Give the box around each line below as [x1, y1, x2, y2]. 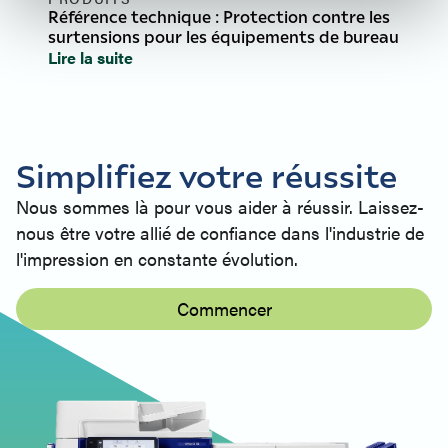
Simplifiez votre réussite [16, 154, 397, 196]
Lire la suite [48, 46, 133, 70]
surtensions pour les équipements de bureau [48, 26, 399, 48]
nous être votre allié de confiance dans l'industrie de [16, 220, 424, 246]
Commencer [176, 296, 272, 322]
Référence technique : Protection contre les [48, 6, 390, 28]
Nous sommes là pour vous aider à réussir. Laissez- [16, 194, 424, 220]
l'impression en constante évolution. [16, 246, 298, 272]
